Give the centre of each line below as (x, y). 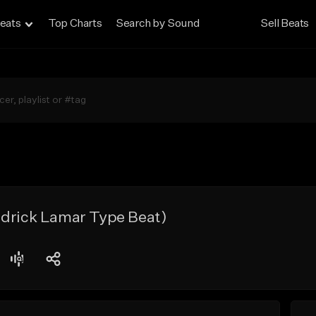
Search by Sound (158, 24)
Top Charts (75, 24)
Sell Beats (285, 24)
